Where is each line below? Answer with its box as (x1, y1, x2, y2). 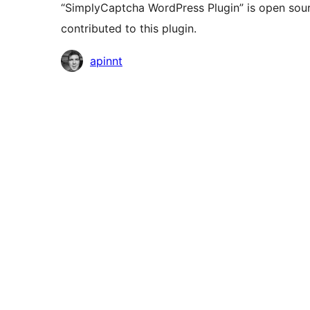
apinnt (90, 54, 122, 69)
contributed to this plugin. (61, 21, 197, 36)
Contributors (60, 53, 127, 67)
